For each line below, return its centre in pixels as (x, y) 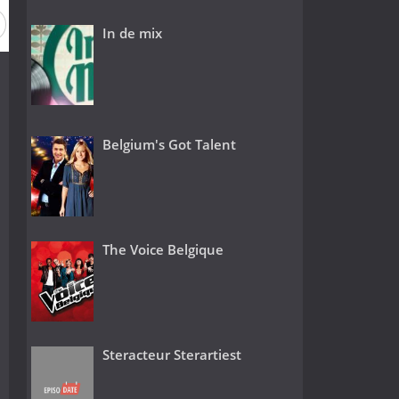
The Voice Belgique (163, 250)
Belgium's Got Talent (169, 145)
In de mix (132, 33)
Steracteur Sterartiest (171, 355)
